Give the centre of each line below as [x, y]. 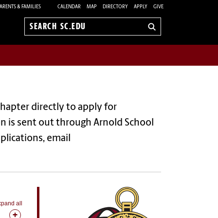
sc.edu [41, 42]
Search [41, 31]
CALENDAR [69, 7]
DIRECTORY [115, 7]
